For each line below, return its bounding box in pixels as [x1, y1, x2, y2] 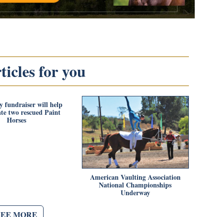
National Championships [99, 179, 172, 190]
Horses [6, 114, 26, 125]
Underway [120, 187, 150, 198]
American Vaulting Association [90, 171, 181, 182]
